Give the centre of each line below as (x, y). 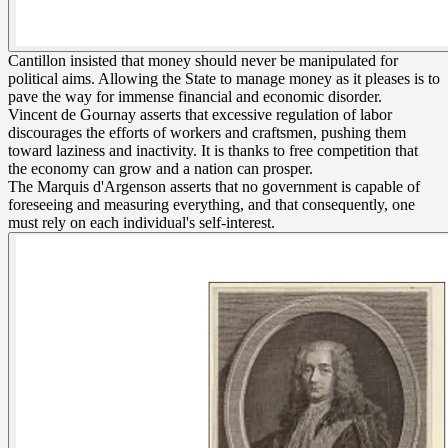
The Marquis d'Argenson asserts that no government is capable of (214, 186)
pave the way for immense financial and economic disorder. (195, 96)
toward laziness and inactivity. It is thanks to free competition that (213, 150)
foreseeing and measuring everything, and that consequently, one (211, 204)
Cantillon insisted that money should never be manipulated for (203, 60)
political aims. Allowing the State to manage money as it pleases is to (224, 78)
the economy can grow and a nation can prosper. (160, 168)
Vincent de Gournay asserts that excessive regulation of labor (200, 114)
